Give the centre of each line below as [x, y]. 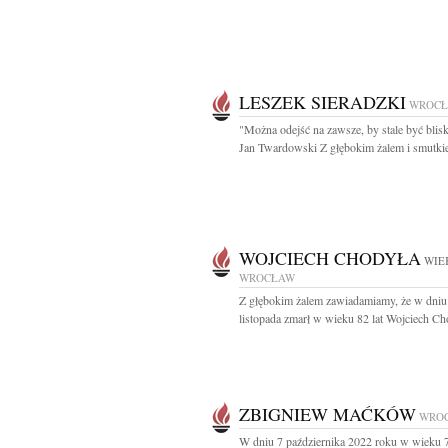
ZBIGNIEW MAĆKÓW [327, 414]
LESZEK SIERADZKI [322, 102]
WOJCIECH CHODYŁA [330, 258]
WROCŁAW [267, 277]
